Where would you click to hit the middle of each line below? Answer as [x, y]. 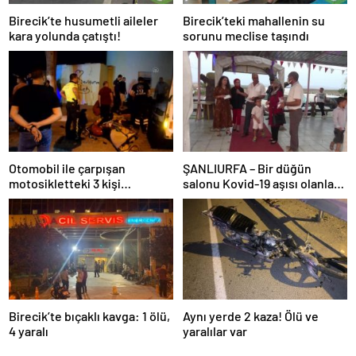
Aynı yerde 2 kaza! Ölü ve [251, 316]
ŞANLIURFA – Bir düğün [247, 168]
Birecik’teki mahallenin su [254, 20]
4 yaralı [29, 331]
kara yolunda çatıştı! [65, 35]
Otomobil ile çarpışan [67, 168]
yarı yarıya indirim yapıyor [253, 199]
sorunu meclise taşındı [246, 35]
